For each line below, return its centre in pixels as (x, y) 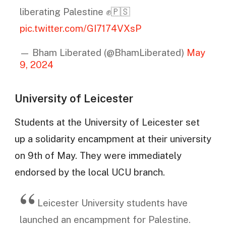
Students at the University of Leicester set (107, 122)
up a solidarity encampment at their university (113, 138)
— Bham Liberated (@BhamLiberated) (103, 52)
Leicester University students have (112, 203)
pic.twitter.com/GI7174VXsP (80, 29)
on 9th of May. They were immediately (98, 155)
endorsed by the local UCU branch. (90, 172)
